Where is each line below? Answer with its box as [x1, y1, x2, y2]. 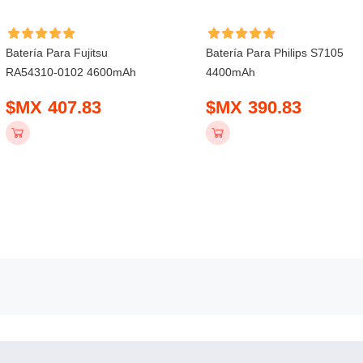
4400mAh [206, 65, 256, 79]
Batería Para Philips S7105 [206, 45, 344, 59]
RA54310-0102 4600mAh [6, 65, 137, 79]
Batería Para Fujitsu [6, 45, 109, 59]
